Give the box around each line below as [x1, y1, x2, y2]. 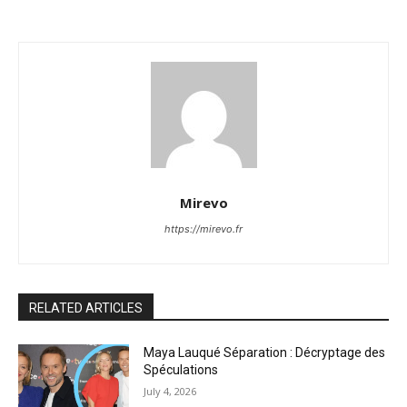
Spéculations [144, 362, 219, 378]
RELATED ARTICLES [29, 301, 143, 316]
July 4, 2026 [144, 384, 197, 399]
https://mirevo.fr [164, 223, 243, 236]
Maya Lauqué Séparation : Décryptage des [144, 345, 386, 361]
